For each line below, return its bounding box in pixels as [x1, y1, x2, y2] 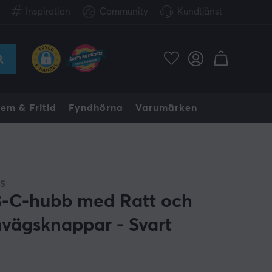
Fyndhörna [69, 103, 123, 113]
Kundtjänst [177, 7, 222, 16]
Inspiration [25, 7, 70, 16]
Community [100, 7, 148, 16]
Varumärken [135, 103, 197, 113]
